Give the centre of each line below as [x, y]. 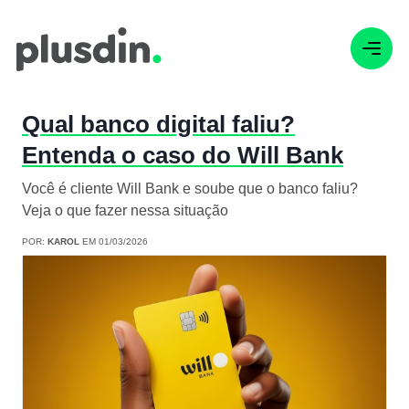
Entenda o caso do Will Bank [183, 156]
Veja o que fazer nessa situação [125, 211]
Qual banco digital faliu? [158, 125]
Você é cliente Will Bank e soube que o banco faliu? [190, 189]
